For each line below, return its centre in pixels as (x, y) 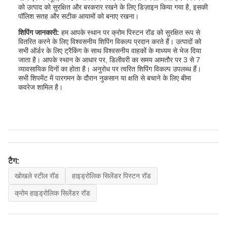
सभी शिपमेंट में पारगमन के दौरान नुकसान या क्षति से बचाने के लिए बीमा (105, 78)
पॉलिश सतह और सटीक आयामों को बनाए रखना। (79, 16)
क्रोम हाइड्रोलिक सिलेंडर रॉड (52, 193)
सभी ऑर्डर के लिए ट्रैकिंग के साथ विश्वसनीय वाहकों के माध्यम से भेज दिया (110, 51)
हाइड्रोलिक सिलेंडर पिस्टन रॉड (111, 176)
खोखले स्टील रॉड (37, 176)
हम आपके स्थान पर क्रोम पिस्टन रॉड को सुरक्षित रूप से (131, 32)
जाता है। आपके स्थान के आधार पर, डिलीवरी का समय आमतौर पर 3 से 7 (109, 60)
